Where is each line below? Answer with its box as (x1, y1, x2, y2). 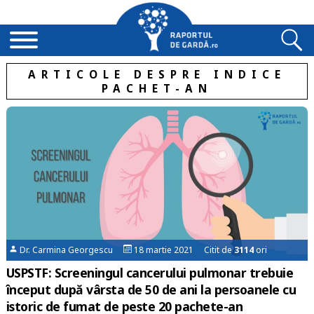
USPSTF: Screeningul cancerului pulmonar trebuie (6, 264, 294, 281)
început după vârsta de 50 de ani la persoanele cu (6, 280, 296, 298)
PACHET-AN (101, 81, 212, 95)
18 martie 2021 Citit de (132, 243, 235, 256)
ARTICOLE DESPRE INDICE (27, 67, 286, 81)
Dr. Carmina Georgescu (18, 243, 124, 256)
